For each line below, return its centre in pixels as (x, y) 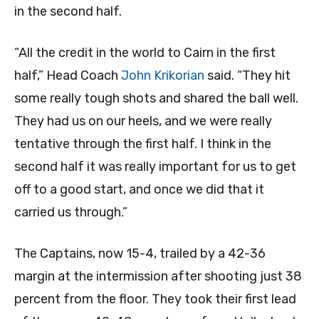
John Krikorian (163, 75)
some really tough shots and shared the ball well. (156, 98)
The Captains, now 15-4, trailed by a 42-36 (140, 253)
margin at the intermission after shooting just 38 (158, 276)
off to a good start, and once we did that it (139, 189)
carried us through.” (71, 212)
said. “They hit (247, 75)
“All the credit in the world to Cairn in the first (145, 52)
